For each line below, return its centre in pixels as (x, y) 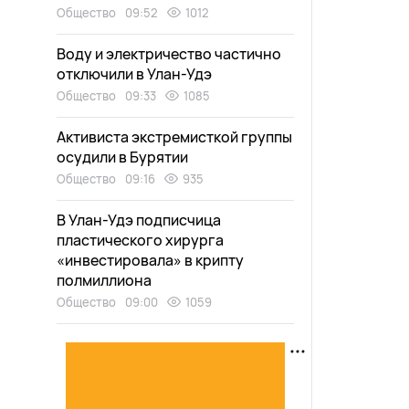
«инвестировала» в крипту (150, 260)
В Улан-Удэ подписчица (139, 220)
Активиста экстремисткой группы (174, 137)
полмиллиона (104, 280)
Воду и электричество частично (169, 54)
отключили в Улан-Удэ (134, 74)
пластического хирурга (140, 240)
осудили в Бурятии (122, 157)
